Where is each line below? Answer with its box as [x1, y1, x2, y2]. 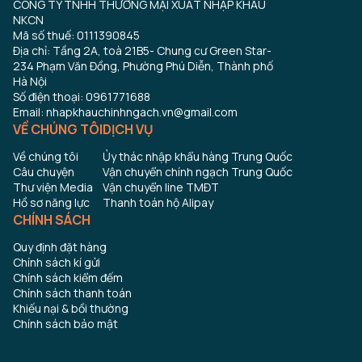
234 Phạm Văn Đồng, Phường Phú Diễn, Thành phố [13, 57, 273, 74]
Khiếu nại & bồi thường [13, 300, 128, 316]
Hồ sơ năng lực [13, 194, 90, 210]
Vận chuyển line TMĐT [103, 179, 219, 195]
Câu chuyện [13, 163, 74, 179]
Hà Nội [13, 73, 47, 89]
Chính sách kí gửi [13, 254, 100, 270]
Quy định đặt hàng [13, 238, 107, 255]
